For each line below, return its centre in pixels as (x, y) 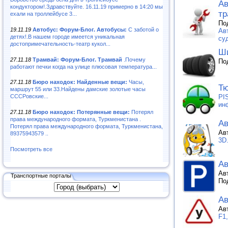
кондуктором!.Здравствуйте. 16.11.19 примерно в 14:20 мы (87, 6)
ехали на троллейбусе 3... (44, 13)
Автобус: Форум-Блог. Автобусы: (80, 29)
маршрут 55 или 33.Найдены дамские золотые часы (78, 89)
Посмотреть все (31, 149)
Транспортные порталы (41, 175)
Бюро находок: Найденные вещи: (80, 82)
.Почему (134, 59)
